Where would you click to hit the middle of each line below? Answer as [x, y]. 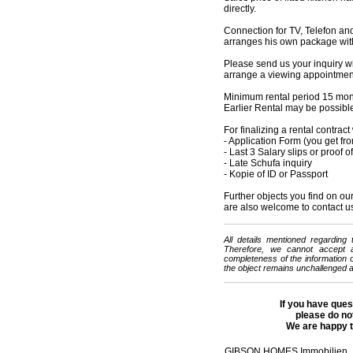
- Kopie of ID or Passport [276, 174]
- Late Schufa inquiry [268, 163]
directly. [240, 9]
